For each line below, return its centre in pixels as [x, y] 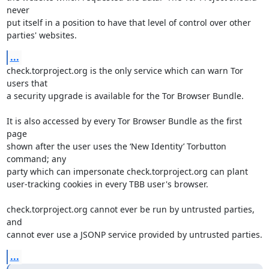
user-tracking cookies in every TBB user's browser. [107, 184]
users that [27, 83]
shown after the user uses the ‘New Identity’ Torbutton [116, 146]
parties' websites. [41, 35]
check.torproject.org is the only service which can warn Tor [125, 71]
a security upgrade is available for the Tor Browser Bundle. [125, 96]
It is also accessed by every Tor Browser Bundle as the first [124, 121]
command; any [36, 159]
